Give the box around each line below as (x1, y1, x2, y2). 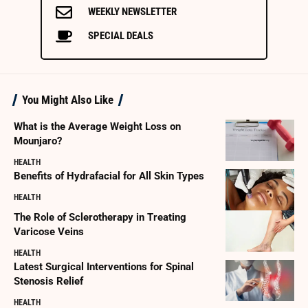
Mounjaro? (14, 135, 62, 148)
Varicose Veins (14, 225, 84, 239)
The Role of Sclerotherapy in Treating (14, 211, 186, 224)
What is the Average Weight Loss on (14, 120, 181, 133)
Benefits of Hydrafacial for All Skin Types (14, 170, 204, 183)
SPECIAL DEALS (88, 30, 153, 43)
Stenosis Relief (14, 275, 83, 288)
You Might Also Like (22, 93, 113, 107)
